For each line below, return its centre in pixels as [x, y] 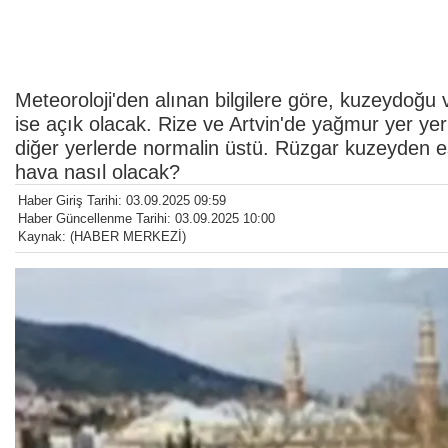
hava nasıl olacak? [97, 172]
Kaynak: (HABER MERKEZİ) [102, 237]
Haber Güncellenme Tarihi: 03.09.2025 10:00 [146, 219]
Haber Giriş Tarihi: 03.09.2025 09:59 [122, 201]
